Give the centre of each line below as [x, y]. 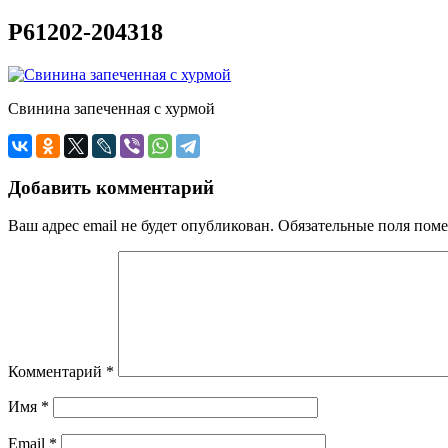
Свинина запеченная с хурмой [111, 108]
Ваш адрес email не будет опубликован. [141, 226]
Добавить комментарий [111, 187]
